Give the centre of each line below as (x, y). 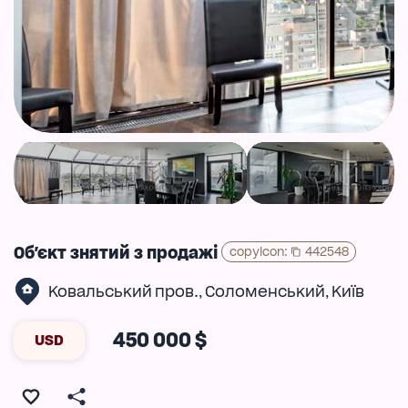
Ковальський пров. (123, 291)
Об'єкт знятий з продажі (116, 252)
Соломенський (265, 291)
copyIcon (256, 251)
